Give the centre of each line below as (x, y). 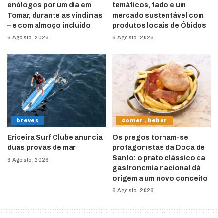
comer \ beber (145, 121)
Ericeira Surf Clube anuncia (55, 138)
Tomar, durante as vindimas (55, 15)
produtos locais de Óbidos (159, 25)
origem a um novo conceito (160, 179)
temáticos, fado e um (149, 5)
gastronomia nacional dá (156, 168)
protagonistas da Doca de (159, 148)
